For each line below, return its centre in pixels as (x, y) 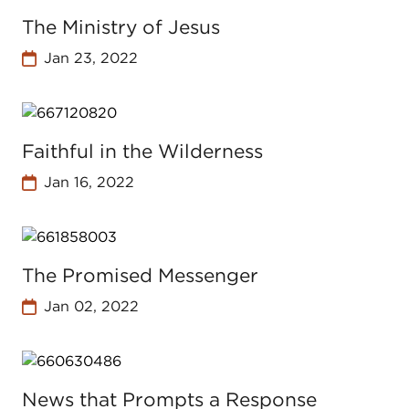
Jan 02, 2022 (91, 306)
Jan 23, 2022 (90, 58)
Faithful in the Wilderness (142, 151)
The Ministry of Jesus (121, 27)
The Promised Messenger (140, 275)
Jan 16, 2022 (89, 182)
